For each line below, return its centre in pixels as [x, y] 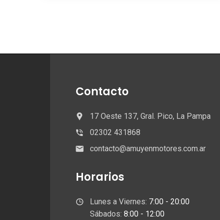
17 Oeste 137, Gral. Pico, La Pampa [150, 116]
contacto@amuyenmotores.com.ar [148, 149]
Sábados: [107, 214]
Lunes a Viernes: [119, 202]
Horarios [100, 177]
